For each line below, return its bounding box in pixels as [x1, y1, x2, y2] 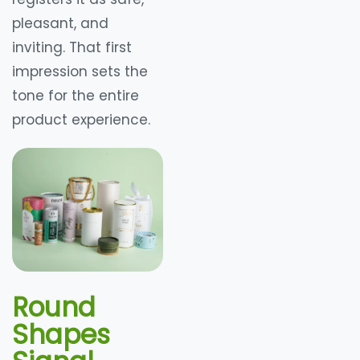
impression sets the [12, 61, 148, 81]
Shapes [12, 315, 110, 354]
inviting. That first [12, 37, 132, 57]
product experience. [12, 109, 150, 129]
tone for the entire [12, 85, 139, 105]
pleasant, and [12, 13, 108, 33]
